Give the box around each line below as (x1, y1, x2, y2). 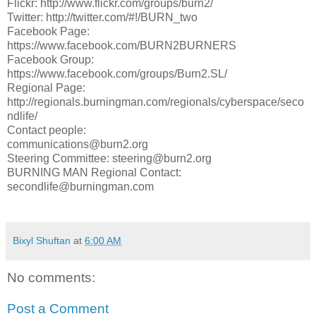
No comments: (7, 270, 95, 286)
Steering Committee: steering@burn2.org (7, 152, 212, 165)
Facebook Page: (7, 25, 90, 38)
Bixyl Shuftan (13, 235, 71, 247)
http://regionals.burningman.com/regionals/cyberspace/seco (7, 96, 304, 109)
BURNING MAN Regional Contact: (7, 166, 181, 179)
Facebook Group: (7, 54, 94, 66)
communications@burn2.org (7, 138, 148, 151)
